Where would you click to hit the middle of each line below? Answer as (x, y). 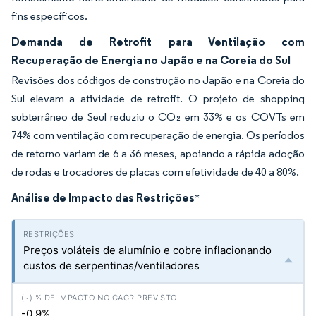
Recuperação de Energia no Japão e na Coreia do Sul (151, 60)
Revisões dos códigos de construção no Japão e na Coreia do (158, 80)
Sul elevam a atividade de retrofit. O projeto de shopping (158, 98)
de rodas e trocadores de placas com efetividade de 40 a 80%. (155, 172)
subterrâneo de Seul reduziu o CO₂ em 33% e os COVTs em (158, 117)
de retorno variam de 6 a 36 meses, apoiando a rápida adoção (158, 153)
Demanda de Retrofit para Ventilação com (158, 42)
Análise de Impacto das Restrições (103, 197)
